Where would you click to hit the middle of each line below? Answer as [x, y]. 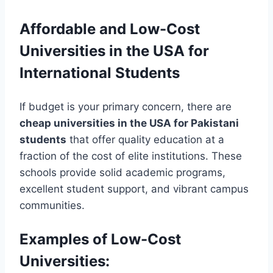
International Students [100, 73]
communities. [52, 206]
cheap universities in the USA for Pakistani [129, 123]
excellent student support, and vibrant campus [134, 189]
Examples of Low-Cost [100, 239]
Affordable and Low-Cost [110, 29]
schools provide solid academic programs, [122, 173]
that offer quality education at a [145, 140]
